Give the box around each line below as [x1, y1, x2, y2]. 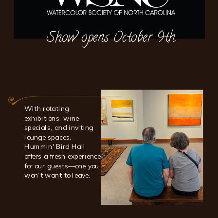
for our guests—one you [24, 161, 99, 170]
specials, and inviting [24, 123, 93, 132]
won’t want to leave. [24, 171, 91, 180]
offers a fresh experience [24, 152, 101, 161]
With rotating [24, 104, 69, 113]
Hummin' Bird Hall [24, 142, 85, 151]
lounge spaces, [24, 132, 72, 142]
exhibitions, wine [24, 113, 79, 123]
